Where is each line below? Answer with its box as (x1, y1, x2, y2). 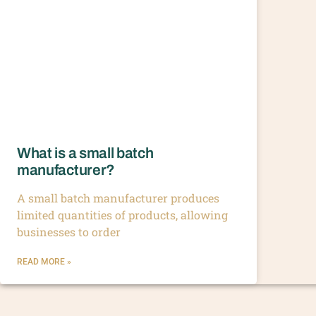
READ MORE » (17, 256, 71, 267)
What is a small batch (17, 145, 154, 161)
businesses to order (17, 224, 121, 239)
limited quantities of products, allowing (17, 207, 228, 222)
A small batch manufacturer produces (17, 190, 219, 205)
